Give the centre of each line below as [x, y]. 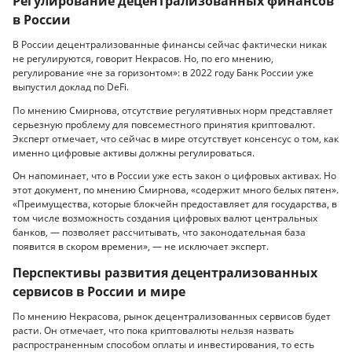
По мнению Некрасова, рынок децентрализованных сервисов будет [172, 317]
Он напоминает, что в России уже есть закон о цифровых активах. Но [174, 176]
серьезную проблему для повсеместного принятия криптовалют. [164, 124]
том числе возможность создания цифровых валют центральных [165, 218]
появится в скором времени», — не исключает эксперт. [141, 247]
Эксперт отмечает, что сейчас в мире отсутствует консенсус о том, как [176, 138]
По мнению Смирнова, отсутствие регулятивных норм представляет [173, 110]
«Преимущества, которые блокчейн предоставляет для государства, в [175, 204]
